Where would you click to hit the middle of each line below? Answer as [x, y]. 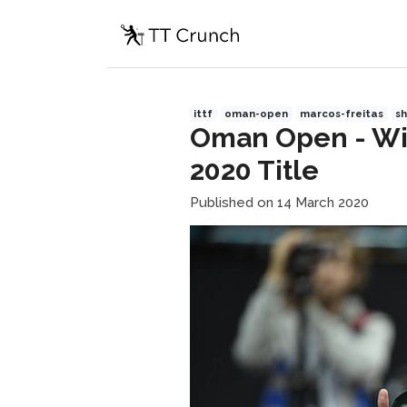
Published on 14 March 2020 [279, 202]
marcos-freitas [342, 114]
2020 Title [254, 170]
